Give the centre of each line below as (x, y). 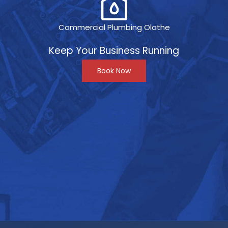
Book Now (114, 70)
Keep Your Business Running (114, 50)
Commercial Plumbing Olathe (114, 27)
